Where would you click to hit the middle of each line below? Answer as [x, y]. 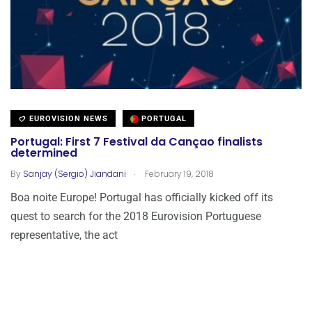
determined [44, 153]
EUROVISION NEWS [67, 118]
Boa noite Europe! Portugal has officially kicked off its [142, 197]
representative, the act [64, 235]
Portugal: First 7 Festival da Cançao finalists [136, 142]
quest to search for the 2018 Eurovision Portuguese [136, 216]
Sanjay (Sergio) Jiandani [75, 173]
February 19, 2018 [178, 173]
